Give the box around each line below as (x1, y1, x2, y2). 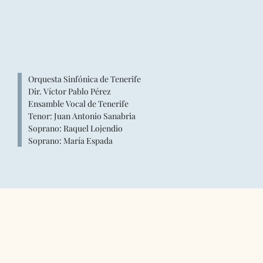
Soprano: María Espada (28, 135, 113, 146)
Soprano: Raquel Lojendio (28, 123, 123, 134)
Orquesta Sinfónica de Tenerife (28, 73, 141, 85)
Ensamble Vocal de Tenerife (28, 98, 129, 109)
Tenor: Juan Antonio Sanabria (28, 110, 136, 122)
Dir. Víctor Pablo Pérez (28, 86, 111, 97)
